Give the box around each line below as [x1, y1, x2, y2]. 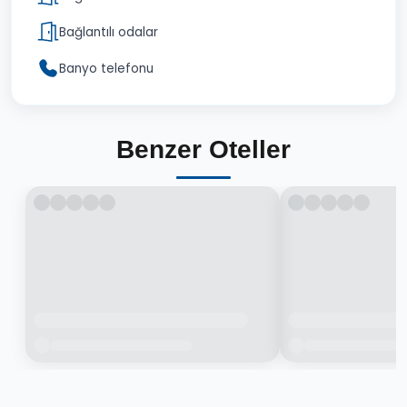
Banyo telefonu [59, 59, 154, 77]
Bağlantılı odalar [59, 23, 158, 41]
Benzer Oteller [116, 135, 291, 164]
